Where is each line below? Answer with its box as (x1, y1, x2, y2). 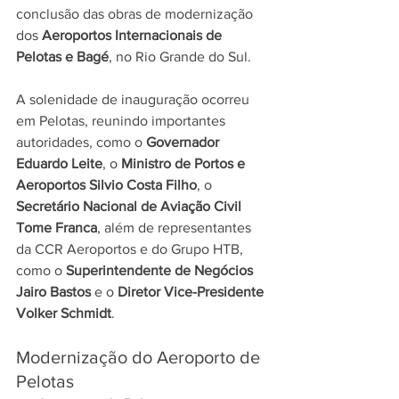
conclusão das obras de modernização (16, 6, 256, 21)
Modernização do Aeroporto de (16, 347, 265, 367)
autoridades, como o (16, 134, 146, 150)
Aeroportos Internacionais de (42, 28, 225, 43)
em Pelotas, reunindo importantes (16, 113, 229, 128)
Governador (146, 134, 223, 150)
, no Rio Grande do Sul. (109, 49, 255, 64)
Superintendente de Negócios (66, 263, 256, 278)
